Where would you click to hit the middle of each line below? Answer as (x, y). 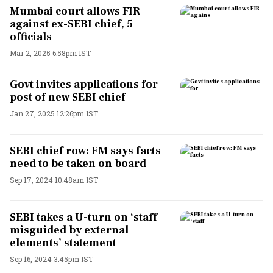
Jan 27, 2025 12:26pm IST (54, 113)
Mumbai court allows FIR (75, 11)
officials (31, 37)
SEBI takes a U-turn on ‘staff (83, 217)
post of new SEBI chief (68, 97)
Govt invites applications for (84, 84)
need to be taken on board (78, 163)
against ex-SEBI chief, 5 (71, 24)
